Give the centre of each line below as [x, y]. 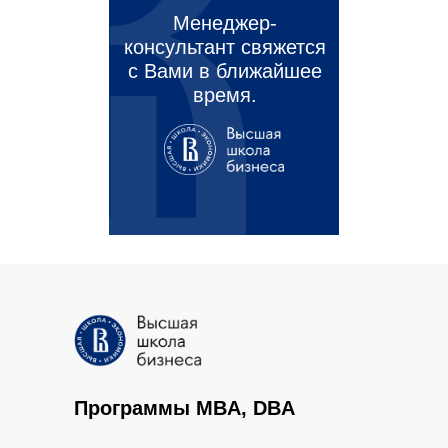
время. [224, 94]
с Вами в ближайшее [224, 70]
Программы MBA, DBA [184, 407]
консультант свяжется [224, 46]
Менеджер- [224, 22]
